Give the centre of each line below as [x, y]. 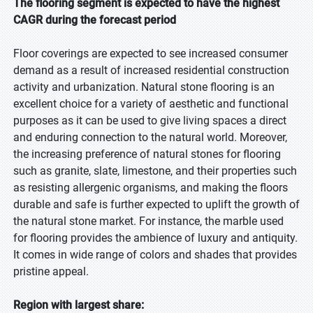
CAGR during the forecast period [95, 20]
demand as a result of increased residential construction [151, 70]
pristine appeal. [51, 271]
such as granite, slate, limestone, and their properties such [155, 171]
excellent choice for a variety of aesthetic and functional [151, 104]
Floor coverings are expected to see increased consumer [151, 53]
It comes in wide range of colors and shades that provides [155, 255]
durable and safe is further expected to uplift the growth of [156, 204]
